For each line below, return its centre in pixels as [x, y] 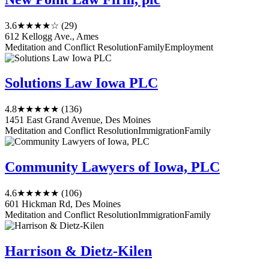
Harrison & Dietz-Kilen [78, 251]
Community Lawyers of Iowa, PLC [112, 167]
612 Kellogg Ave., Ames [52, 36]
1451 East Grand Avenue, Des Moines [78, 120]
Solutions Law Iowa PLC [81, 83]
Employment [189, 47]
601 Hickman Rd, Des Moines [63, 204]
